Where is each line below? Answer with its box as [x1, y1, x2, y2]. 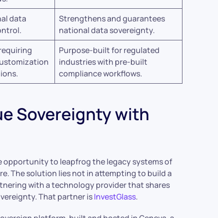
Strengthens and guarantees [59, 13, 165, 24]
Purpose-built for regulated [59, 45, 160, 55]
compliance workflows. [59, 68, 143, 79]
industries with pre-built [59, 56, 148, 67]
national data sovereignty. [59, 25, 155, 36]
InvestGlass [94, 191, 136, 202]
